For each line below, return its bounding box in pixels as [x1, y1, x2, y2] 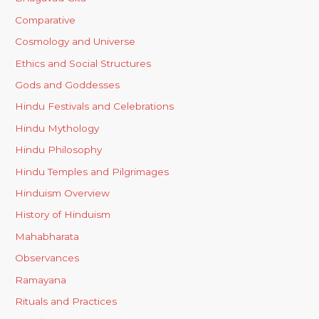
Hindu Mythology [15, 122, 100, 134]
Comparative [15, 14, 76, 26]
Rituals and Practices [15, 296, 117, 308]
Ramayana [15, 273, 67, 286]
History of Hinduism [15, 209, 111, 221]
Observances [15, 252, 80, 264]
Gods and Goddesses [15, 78, 120, 90]
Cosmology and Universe [15, 36, 136, 48]
